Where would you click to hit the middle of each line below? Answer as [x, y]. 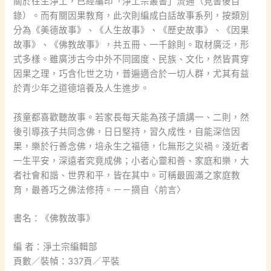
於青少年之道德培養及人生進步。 [82, 89]
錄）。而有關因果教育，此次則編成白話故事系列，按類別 [132, 16]
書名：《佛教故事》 [54, 219]
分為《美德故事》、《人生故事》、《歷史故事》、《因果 [132, 31]
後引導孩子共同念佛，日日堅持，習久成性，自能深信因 [127, 132]
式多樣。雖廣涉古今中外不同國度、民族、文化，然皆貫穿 [132, 60]
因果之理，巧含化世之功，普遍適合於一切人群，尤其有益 [132, 74]
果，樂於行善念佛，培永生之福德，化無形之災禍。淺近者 [132, 146]
